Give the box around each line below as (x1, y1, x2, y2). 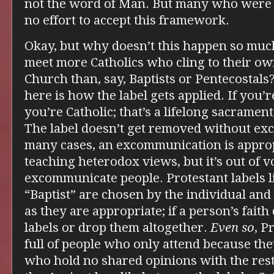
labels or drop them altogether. (24, 220, 210, 235)
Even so (210, 220, 254, 235)
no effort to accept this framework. (24, 12, 229, 28)
